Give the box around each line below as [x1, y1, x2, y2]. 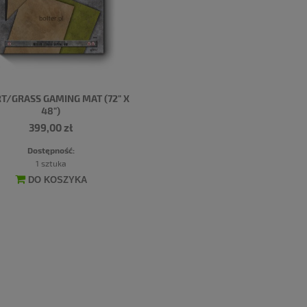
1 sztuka [35, 158, 66, 168]
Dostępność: [27, 145, 75, 155]
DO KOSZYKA [27, 175, 87, 186]
